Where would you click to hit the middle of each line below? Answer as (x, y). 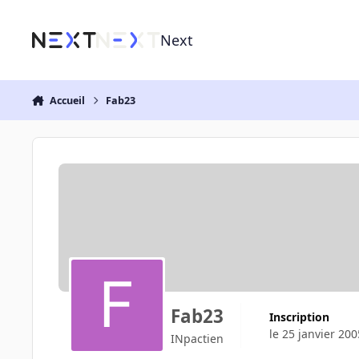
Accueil (67, 100)
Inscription (301, 317)
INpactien (197, 339)
